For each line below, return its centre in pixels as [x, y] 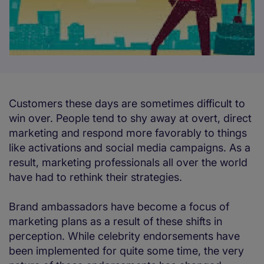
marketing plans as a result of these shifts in [115, 222]
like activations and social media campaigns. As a [130, 148]
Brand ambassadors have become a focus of [119, 207]
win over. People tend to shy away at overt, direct [130, 118]
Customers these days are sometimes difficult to [127, 104]
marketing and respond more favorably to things [128, 133]
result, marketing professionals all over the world [128, 163]
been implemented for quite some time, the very [126, 251]
